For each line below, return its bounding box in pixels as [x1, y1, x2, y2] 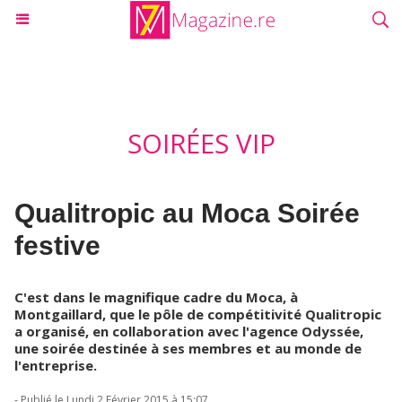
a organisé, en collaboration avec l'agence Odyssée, [14, 322, 363, 340]
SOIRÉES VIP [127, 126, 275, 162]
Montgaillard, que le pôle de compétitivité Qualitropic [14, 305, 381, 323]
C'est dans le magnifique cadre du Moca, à [14, 288, 298, 306]
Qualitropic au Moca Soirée [14, 198, 360, 228]
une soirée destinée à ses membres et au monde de [14, 339, 362, 357]
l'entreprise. [14, 356, 97, 374]
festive [14, 231, 100, 260]
